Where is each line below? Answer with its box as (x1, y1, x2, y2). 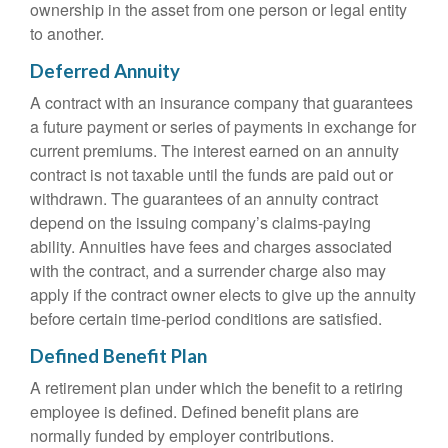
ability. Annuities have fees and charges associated (30, 235, 392, 258)
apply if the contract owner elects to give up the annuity (30, 283, 416, 306)
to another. (30, 22, 104, 45)
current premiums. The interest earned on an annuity (30, 139, 399, 162)
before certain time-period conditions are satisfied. (30, 307, 382, 330)
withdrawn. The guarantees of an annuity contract (30, 187, 378, 210)
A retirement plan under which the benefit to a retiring (30, 376, 403, 399)
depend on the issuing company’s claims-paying (30, 211, 371, 234)
